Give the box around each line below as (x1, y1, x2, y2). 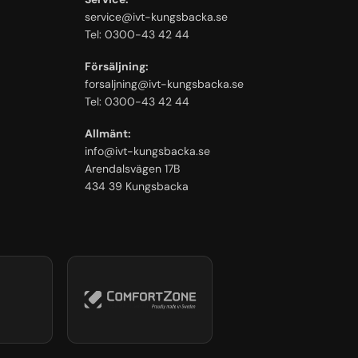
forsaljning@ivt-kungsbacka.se (85, 77, 244, 92)
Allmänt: (85, 126, 131, 141)
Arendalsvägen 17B (85, 161, 180, 177)
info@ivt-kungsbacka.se (85, 144, 210, 159)
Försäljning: (85, 59, 149, 74)
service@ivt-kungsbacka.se (85, 9, 228, 24)
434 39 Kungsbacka (85, 179, 189, 194)
